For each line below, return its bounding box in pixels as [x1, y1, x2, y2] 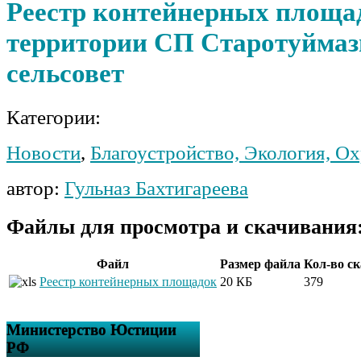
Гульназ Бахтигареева [64, 176, 248, 199]
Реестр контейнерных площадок [39, 275, 217, 289]
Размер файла [220, 257, 301, 272]
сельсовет [6, 58, 124, 89]
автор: [6, 176, 64, 199]
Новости [6, 141, 81, 164]
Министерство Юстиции [6, 321, 176, 338]
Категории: [6, 106, 101, 128]
